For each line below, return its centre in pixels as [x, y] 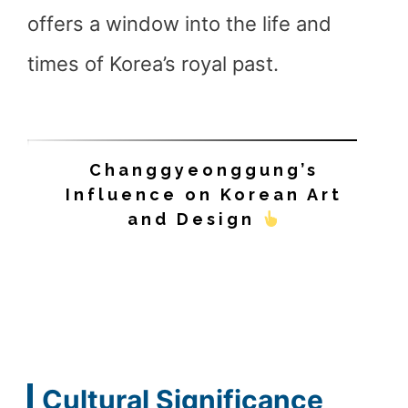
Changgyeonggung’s [204, 170]
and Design [194, 219]
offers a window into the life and [179, 24]
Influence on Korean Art [204, 194]
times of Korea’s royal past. [153, 64]
